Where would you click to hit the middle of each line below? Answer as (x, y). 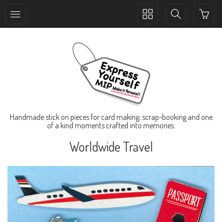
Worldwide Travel (111, 146)
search (181, 24)
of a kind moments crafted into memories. (111, 125)
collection (157, 24)
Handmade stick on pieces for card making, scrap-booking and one (111, 117)
